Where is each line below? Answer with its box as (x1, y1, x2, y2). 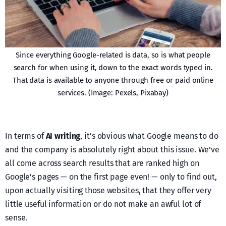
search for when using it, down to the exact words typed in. (13, 63, 213, 72)
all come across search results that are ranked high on (5, 158, 199, 168)
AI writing (45, 131, 81, 141)
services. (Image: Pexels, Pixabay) (58, 88, 168, 97)
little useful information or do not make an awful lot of (5, 199, 201, 209)
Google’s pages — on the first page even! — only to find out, (5, 172, 217, 182)
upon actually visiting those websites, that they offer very (5, 185, 211, 195)
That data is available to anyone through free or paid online (13, 75, 213, 85)
